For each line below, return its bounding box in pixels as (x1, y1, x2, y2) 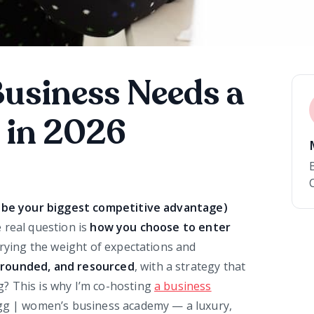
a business (154, 278, 212, 294)
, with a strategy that (134, 259, 246, 275)
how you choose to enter (90, 219, 231, 235)
